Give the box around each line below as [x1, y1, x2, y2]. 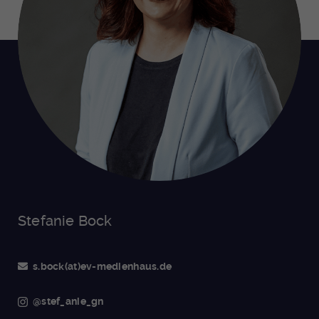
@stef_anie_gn [33, 296, 104, 308]
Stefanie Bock [18, 212, 113, 230]
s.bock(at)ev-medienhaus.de [33, 261, 172, 273]
